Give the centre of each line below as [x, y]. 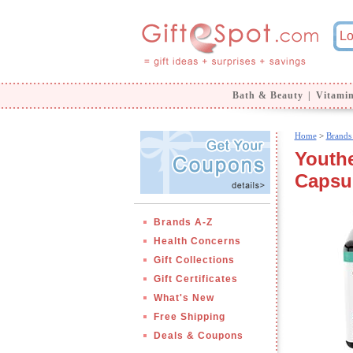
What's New [184, 298]
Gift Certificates [195, 279]
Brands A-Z [183, 222]
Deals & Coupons [198, 336]
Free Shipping [189, 317]
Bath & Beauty [268, 95]
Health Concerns [197, 241]
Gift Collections [194, 260]
